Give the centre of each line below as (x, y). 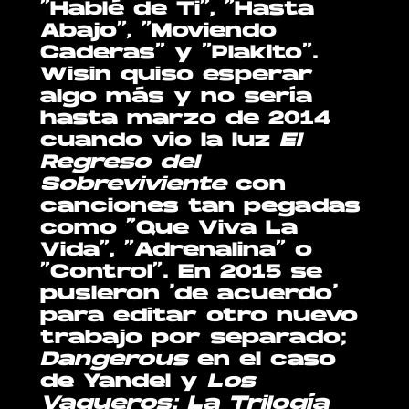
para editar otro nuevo (199, 317)
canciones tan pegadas (201, 208)
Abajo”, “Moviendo (159, 32)
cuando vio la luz (160, 142)
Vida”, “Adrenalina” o (177, 252)
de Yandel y (124, 383)
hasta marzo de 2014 (186, 120)
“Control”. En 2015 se (182, 273)
